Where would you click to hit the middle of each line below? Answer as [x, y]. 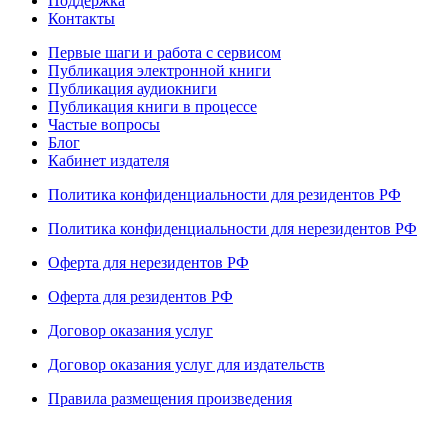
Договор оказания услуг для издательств [186, 365]
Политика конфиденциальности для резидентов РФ [224, 195]
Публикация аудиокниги [132, 89]
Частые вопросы [104, 125]
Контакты [81, 19]
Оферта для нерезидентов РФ [148, 263]
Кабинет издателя [108, 161]
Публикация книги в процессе [152, 107]
